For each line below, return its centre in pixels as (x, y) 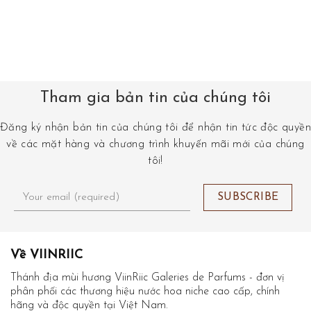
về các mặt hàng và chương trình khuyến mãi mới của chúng (155, 144)
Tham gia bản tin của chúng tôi (155, 98)
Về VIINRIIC (47, 255)
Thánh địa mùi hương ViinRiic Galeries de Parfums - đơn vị (148, 278)
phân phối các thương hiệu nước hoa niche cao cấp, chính (145, 292)
